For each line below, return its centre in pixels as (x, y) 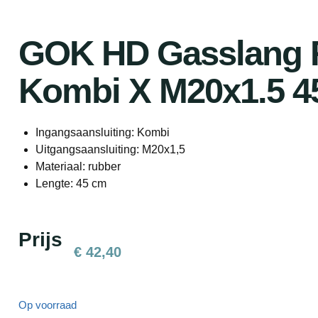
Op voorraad (48, 305)
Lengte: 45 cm (71, 183)
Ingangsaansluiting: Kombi (103, 132)
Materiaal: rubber (78, 166)
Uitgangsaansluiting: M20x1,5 (110, 149)
